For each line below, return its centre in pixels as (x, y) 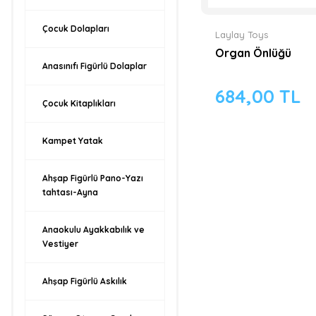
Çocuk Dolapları (76, 29)
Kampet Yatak (73, 141)
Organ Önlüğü (253, 53)
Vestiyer (60, 244)
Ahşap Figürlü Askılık (85, 281)
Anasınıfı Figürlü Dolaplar (95, 66)
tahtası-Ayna (70, 192)
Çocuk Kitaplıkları (79, 103)
